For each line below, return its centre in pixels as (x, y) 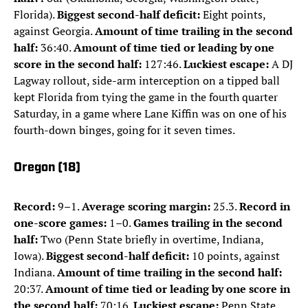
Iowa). (30, 256)
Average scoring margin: (146, 207)
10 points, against (234, 256)
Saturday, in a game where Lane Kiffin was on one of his (150, 114)
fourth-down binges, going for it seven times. (124, 130)
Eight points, (233, 15)
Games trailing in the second (208, 223)
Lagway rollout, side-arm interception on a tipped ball (147, 81)
